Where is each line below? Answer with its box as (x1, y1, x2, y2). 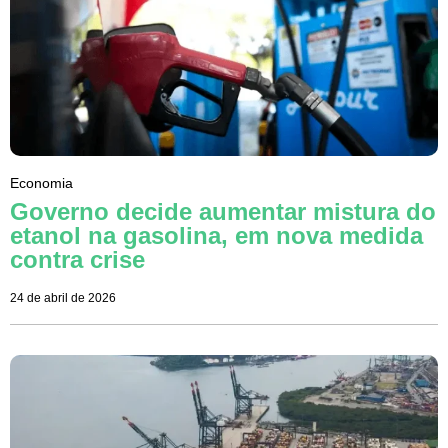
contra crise (10, 245, 145, 273)
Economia (10, 174, 73, 191)
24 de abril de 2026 (10, 290, 116, 305)
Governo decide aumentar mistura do (10, 197, 436, 225)
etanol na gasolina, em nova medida (10, 221, 423, 249)
